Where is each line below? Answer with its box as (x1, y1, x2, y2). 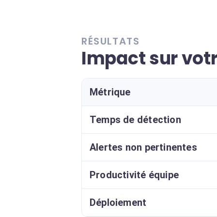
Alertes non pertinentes (90, 141, 197, 153)
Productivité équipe (90, 169, 179, 181)
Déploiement (90, 197, 147, 208)
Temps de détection (90, 114, 181, 125)
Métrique (90, 86, 131, 98)
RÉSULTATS (81, 34, 140, 48)
